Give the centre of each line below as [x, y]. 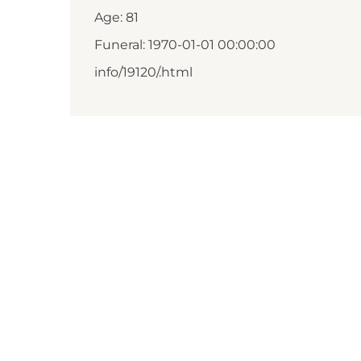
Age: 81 [116, 17]
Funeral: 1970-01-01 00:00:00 [185, 45]
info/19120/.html [143, 72]
